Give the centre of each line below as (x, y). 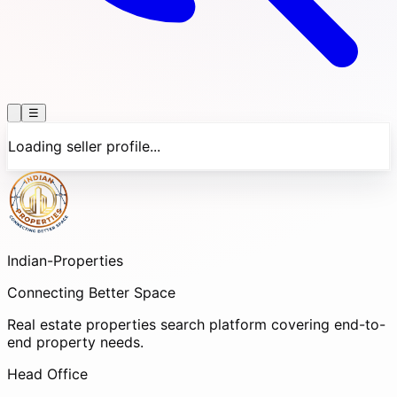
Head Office (47, 374)
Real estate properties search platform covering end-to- (196, 324)
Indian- (30, 261)
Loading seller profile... (84, 146)
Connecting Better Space (91, 292)
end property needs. (75, 342)
